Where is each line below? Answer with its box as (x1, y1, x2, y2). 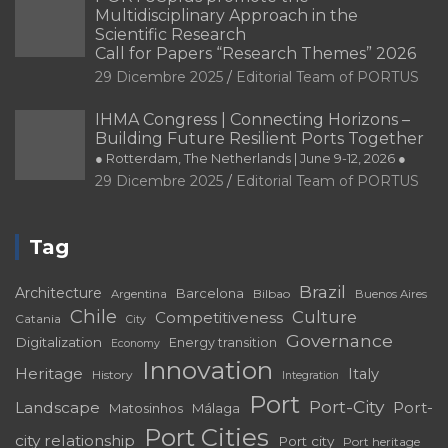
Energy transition (169, 334, 277, 350)
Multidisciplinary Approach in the (95, 5, 358, 25)
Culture (292, 306, 357, 327)
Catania (15, 310, 61, 326)
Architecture (15, 283, 102, 302)
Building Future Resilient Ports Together (95, 128, 424, 148)
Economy (111, 336, 160, 350)
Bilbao (253, 285, 290, 301)
